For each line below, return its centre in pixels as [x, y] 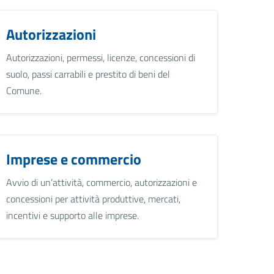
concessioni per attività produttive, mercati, [94, 198]
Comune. [24, 90]
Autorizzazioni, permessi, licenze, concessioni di [101, 57]
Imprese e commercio [74, 159]
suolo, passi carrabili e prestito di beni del [88, 74]
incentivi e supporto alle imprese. [73, 215]
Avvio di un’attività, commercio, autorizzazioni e [102, 182]
